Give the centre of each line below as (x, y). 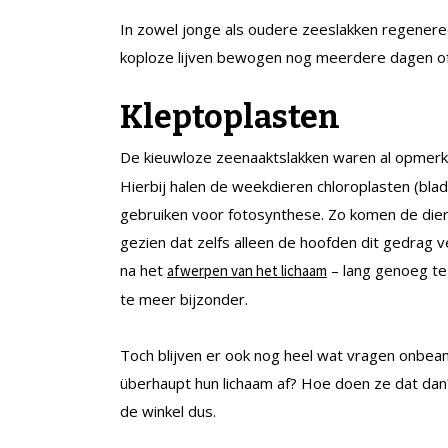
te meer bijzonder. (184, 298)
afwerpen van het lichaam (247, 270)
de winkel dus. (168, 410)
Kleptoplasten (230, 116)
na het (143, 269)
